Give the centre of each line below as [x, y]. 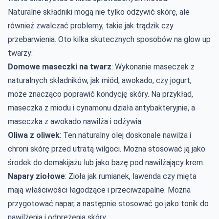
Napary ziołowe [36, 176]
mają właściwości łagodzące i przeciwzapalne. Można [99, 190]
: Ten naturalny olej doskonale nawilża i [125, 135]
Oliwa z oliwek [34, 135]
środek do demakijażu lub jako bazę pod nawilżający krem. [106, 162]
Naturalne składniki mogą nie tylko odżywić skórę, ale [99, 12]
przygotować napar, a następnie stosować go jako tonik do [108, 203]
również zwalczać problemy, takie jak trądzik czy [91, 25]
